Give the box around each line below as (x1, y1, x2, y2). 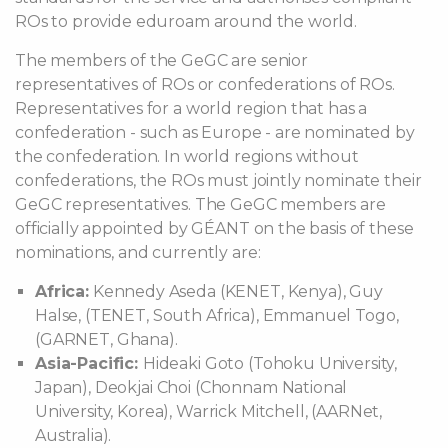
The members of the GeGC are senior (15, 51, 308, 70)
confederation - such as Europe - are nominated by (15, 123, 415, 142)
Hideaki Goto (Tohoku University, (142, 354, 398, 373)
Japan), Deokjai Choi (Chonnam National (35, 378, 348, 397)
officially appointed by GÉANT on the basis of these (15, 219, 414, 238)
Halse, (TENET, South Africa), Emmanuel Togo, (35, 306, 399, 325)
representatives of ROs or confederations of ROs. (15, 75, 395, 94)
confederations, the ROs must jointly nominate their (15, 171, 422, 190)
